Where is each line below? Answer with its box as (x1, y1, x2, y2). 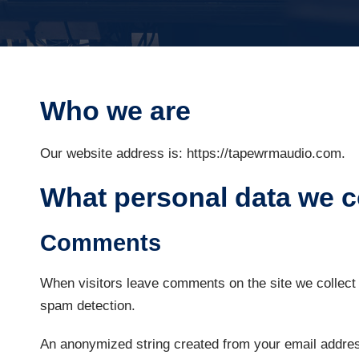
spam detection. (40, 297, 135, 313)
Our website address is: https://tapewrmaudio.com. (40, 145, 345, 161)
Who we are (40, 95, 191, 126)
